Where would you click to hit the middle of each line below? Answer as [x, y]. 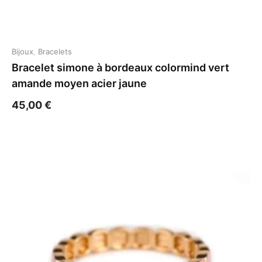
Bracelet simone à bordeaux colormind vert [120, 68]
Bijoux [23, 51]
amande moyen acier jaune [79, 83]
